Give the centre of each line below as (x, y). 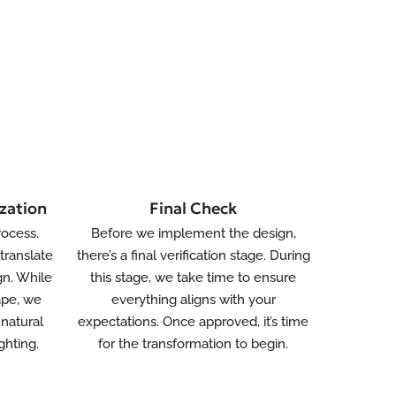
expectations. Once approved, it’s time (193, 322)
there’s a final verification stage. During (193, 255)
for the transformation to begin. (193, 344)
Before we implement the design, (193, 233)
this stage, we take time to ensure (193, 278)
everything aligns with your (193, 300)
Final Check (193, 208)
